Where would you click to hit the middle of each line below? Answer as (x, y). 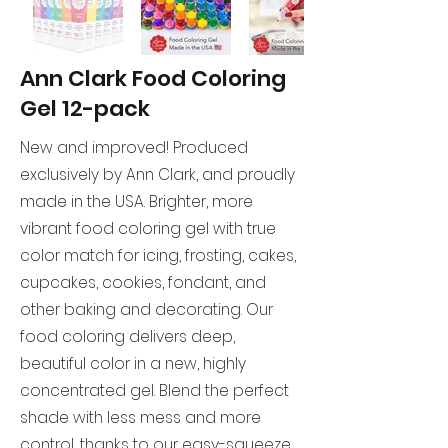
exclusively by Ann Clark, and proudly (157, 174)
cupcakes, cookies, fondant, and (143, 282)
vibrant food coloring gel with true (148, 228)
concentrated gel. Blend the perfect (154, 390)
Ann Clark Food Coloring (153, 78)
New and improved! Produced (134, 147)
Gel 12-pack (85, 108)
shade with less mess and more (140, 417)
